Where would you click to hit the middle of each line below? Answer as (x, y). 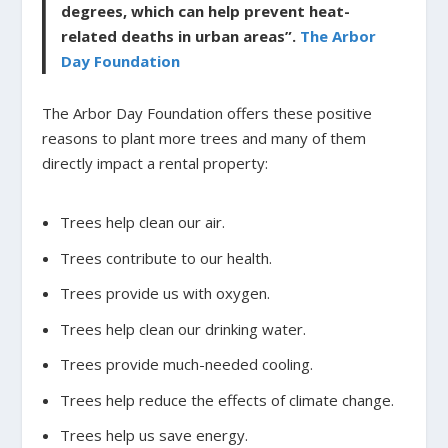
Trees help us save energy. (153, 435)
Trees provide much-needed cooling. (186, 364)
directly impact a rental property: (155, 162)
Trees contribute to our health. (165, 257)
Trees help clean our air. (142, 222)
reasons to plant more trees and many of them (204, 137)
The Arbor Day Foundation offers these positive (207, 112)
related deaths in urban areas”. (181, 36)
